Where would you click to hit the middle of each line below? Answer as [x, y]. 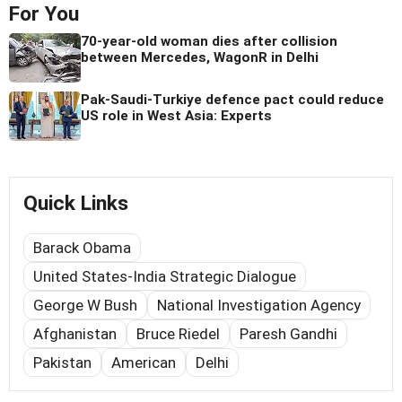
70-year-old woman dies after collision [209, 41]
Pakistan [62, 362]
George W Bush [85, 305]
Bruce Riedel [178, 333]
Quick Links [76, 203]
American [144, 362]
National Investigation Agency [259, 305]
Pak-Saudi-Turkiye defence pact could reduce [232, 99]
